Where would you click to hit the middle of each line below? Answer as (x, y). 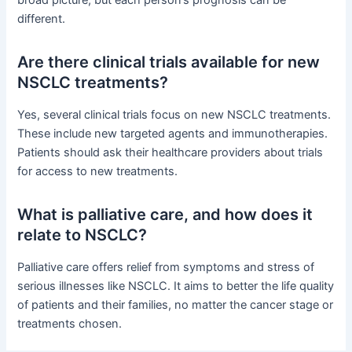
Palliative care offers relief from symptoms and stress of (166, 268)
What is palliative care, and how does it (165, 215)
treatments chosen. (70, 324)
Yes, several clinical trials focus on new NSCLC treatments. (174, 115)
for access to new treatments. (98, 172)
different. (42, 19)
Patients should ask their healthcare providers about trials (170, 153)
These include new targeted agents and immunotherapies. (173, 134)
